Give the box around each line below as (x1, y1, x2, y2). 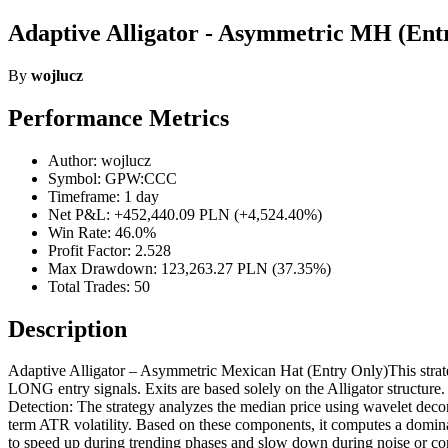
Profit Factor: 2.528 (48, 241, 171, 259)
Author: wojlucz (48, 151, 151, 169)
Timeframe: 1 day (48, 187, 159, 205)
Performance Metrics (8, 104, 229, 131)
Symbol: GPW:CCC (48, 169, 177, 187)
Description (8, 315, 127, 342)
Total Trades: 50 (48, 277, 150, 295)
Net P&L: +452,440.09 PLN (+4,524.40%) (48, 205, 322, 223)
